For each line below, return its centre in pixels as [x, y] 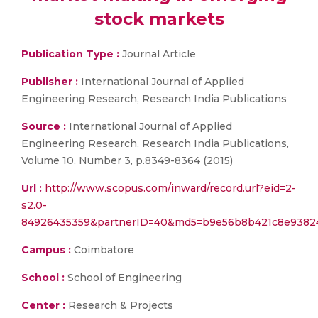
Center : [43, 305]
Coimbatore [103, 250]
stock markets [159, 19]
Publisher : [51, 82]
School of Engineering [123, 278]
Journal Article [158, 54]
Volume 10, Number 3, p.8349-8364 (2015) [127, 160]
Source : [44, 126]
